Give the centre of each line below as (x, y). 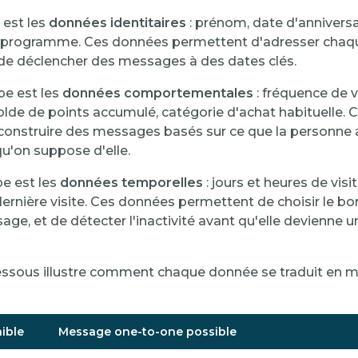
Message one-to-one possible (147, 332)
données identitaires (117, 23)
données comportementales (158, 93)
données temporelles (131, 183)
